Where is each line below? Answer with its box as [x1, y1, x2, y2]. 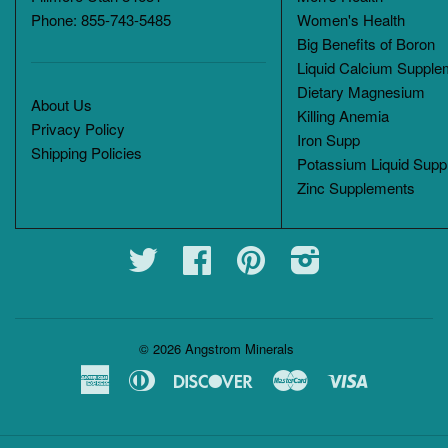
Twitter [157, 244, 201, 266]
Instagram [320, 244, 387, 266]
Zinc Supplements [297, 176, 415, 198]
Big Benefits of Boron [297, 32, 435, 54]
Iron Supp [297, 128, 360, 150]
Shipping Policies [31, 141, 142, 163]
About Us [31, 93, 92, 115]
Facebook [211, 244, 276, 266]
